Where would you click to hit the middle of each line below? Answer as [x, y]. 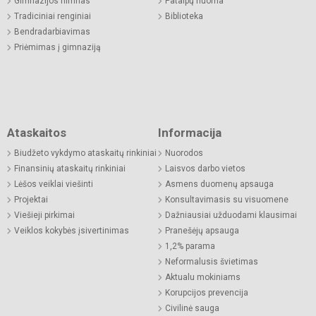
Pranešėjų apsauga [202, 230]
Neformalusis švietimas [212, 261]
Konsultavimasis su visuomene [227, 199]
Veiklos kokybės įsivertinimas [72, 230]
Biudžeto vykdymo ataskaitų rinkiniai [85, 153]
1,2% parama [190, 246]
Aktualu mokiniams [203, 277]
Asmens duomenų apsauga [219, 184]
